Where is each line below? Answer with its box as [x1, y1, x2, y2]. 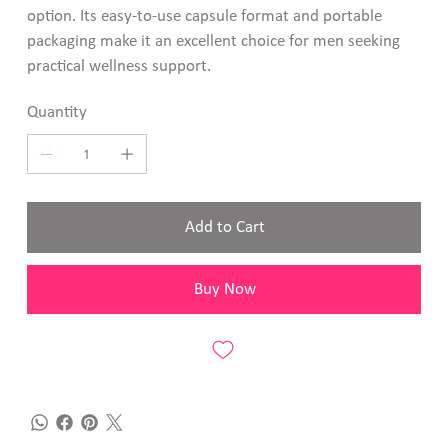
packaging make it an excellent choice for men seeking [26, 32, 400, 50]
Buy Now [194, 280, 256, 298]
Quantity [26, 103, 87, 121]
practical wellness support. [26, 57, 211, 75]
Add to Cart [185, 218, 265, 236]
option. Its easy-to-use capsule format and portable [26, 7, 382, 25]
